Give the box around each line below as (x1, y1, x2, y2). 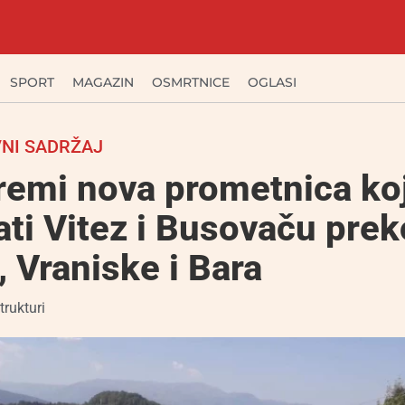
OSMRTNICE (152, 74, 230, 90)
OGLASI (248, 74, 297, 90)
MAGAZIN (72, 74, 134, 90)
